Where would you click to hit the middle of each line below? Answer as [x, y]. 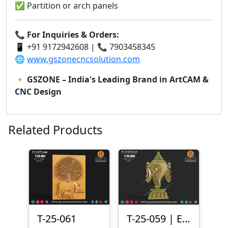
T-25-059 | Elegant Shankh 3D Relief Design [186, 219]
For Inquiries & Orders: [73, 34]
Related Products [55, 130]
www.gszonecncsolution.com [83, 59]
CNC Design [38, 91]
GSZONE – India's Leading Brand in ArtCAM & [118, 79]
